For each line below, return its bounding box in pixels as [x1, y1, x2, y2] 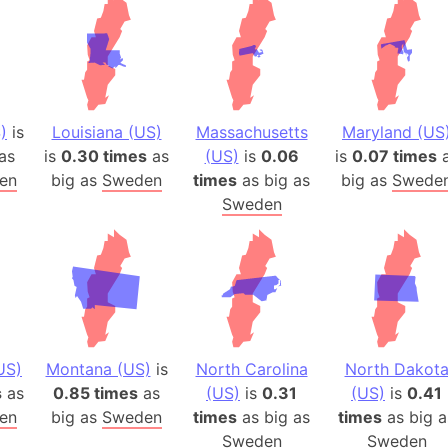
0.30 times [61, 146, 147, 166]
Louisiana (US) [51, 122, 162, 142]
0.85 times [53, 383, 138, 403]
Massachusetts [195, 122, 308, 142]
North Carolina [195, 359, 308, 379]
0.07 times [351, 146, 437, 166]
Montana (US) [45, 359, 151, 379]
